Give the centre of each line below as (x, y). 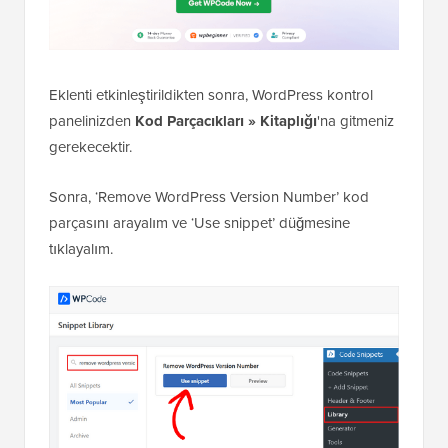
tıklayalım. (81, 321)
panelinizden (92, 193)
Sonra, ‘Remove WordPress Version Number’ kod (209, 269)
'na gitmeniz (355, 193)
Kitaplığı (288, 193)
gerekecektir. (90, 219)
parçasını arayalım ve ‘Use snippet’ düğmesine (199, 295)
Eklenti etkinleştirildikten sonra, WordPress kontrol (211, 167)
